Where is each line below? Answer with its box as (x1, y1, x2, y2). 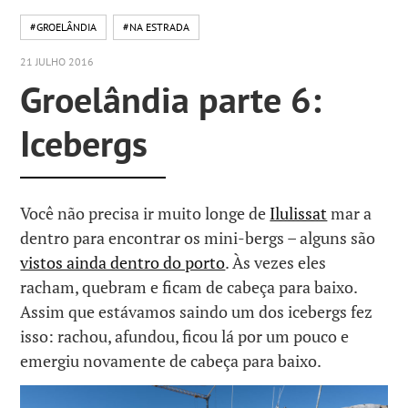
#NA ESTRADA (123, 20, 190, 34)
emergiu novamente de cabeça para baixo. (20, 349, 322, 372)
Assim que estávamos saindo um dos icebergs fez (20, 300, 373, 322)
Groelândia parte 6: (20, 75, 322, 123)
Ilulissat (270, 201, 328, 224)
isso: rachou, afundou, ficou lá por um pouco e (20, 324, 350, 347)
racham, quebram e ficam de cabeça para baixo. (20, 275, 358, 298)
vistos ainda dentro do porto (20, 250, 226, 273)
